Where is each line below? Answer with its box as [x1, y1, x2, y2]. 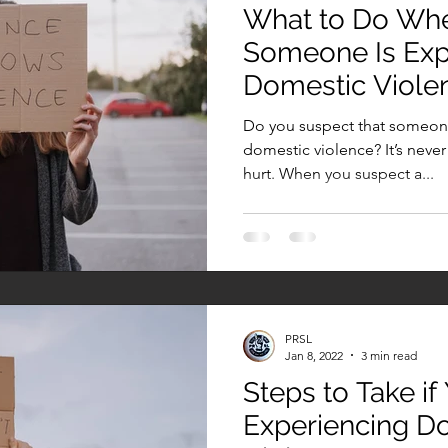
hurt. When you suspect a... [243, 164, 434, 183]
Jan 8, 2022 [285, 347, 343, 363]
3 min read [361, 347, 417, 363]
